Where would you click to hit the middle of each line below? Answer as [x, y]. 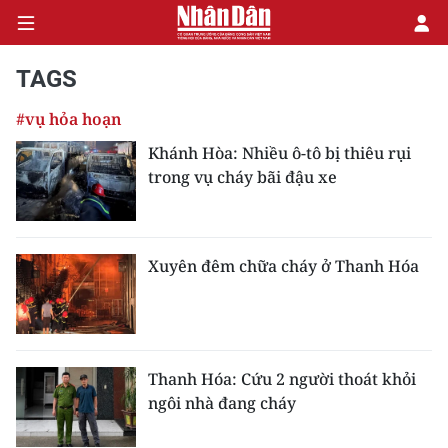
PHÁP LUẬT [61, 329]
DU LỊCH [48, 377]
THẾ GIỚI [52, 425]
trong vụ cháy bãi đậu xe [242, 177]
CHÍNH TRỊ [57, 137]
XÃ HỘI [44, 281]
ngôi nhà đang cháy [222, 403]
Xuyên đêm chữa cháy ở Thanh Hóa [283, 266]
